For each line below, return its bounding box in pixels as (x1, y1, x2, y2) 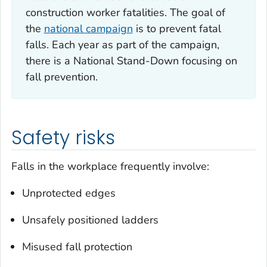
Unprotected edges (22, 185, 116, 200)
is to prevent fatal (132, 21, 221, 36)
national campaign (44, 21, 133, 36)
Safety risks (11, 125, 115, 151)
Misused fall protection (22, 239, 132, 254)
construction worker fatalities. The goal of (25, 5, 225, 20)
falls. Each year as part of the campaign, (25, 37, 219, 52)
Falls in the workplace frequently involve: (11, 159, 209, 173)
